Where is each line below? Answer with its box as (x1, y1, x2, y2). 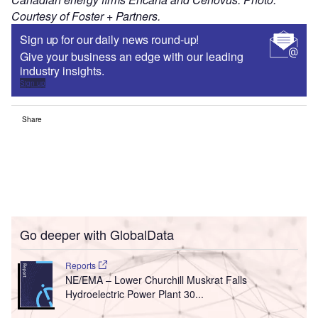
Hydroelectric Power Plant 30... (65, 286, 204, 301)
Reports (65, 258, 98, 271)
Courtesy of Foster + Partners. (11, 7, 160, 24)
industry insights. (20, 62, 104, 79)
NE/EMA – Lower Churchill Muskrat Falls (65, 272, 247, 287)
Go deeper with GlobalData (20, 224, 174, 243)
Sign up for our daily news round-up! (20, 31, 199, 48)
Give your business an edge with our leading (20, 48, 243, 65)
